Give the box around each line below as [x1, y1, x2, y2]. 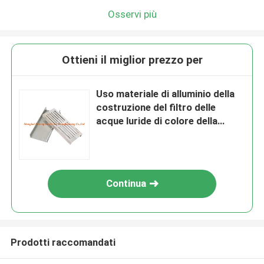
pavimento [96, 142, 144, 154]
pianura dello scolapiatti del [96, 128, 222, 141]
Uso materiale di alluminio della [96, 88, 235, 100]
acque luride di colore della [96, 115, 218, 127]
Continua [106, 177, 147, 190]
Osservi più [107, 8, 157, 20]
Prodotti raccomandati [10, 236, 115, 248]
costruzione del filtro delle [96, 101, 216, 114]
